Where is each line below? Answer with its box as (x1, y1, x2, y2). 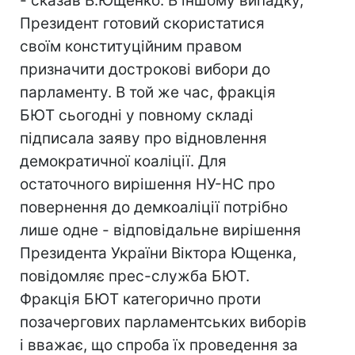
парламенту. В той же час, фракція (20, 83, 276, 101)
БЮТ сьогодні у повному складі (20, 106, 254, 124)
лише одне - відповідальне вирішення (20, 221, 301, 239)
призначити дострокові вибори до (20, 60, 270, 78)
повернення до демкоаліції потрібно (20, 198, 288, 216)
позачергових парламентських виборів (20, 313, 307, 331)
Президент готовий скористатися (20, 14, 265, 32)
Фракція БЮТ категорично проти (20, 290, 261, 308)
